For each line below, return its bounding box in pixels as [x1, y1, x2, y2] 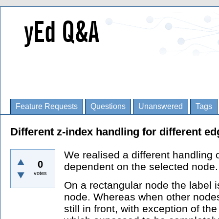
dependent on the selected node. [64, 161, 218, 172]
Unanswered [138, 102, 183, 110]
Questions [90, 102, 126, 110]
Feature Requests [16, 102, 78, 110]
